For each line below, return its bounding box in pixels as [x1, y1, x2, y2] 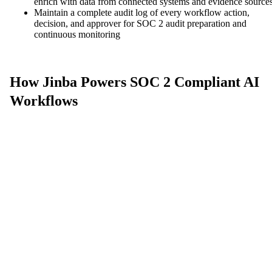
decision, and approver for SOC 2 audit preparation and [34, 18, 246, 29]
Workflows [10, 92, 78, 109]
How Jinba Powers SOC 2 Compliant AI [10, 73, 259, 90]
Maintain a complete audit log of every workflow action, [34, 7, 250, 18]
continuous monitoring [34, 29, 120, 39]
